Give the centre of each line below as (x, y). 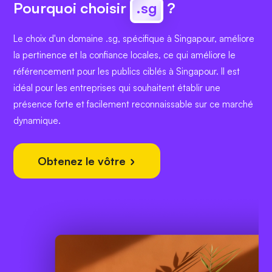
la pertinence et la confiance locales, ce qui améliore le (124, 55)
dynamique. (37, 121)
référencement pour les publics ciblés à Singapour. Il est (127, 72)
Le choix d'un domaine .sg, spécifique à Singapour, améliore (134, 39)
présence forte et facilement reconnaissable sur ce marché (133, 104)
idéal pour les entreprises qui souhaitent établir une (117, 88)
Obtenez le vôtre (83, 161)
